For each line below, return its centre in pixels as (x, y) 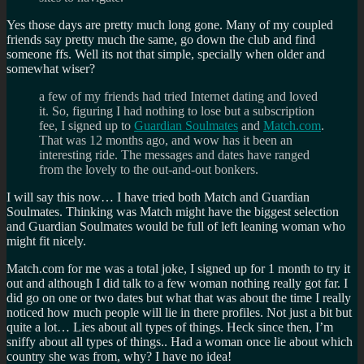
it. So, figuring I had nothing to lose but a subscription (177, 110)
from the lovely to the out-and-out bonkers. (149, 169)
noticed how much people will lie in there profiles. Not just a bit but (179, 312)
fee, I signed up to (87, 125)
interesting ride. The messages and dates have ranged (174, 154)
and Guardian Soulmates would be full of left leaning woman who (176, 226)
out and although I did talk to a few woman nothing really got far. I (177, 283)
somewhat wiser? (51, 68)
